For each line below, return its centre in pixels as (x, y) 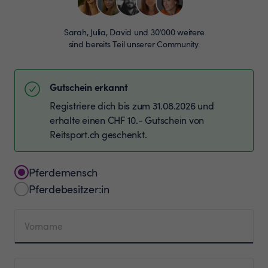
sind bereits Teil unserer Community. (134, 44)
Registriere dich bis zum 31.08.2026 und (132, 106)
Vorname (44, 226)
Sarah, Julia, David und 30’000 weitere (134, 32)
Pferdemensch (63, 172)
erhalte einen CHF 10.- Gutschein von (127, 120)
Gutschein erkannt (89, 86)
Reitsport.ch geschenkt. (98, 134)
